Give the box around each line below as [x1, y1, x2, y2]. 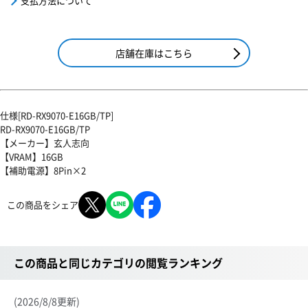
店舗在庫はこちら [115, 46, 192, 60]
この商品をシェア [7, 198, 78, 211]
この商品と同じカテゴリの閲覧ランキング [14, 254, 223, 271]
